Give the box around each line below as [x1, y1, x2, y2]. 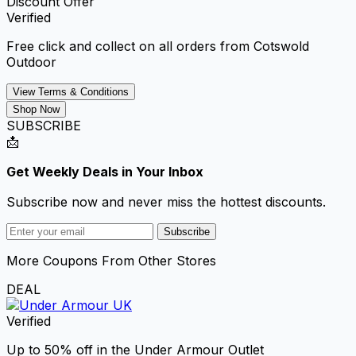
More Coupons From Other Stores [6, 252, 216, 269]
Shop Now [13, 103, 60, 115]
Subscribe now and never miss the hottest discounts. [6, 193, 326, 210]
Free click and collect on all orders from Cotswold [6, 37, 309, 54]
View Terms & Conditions [13, 85, 129, 98]
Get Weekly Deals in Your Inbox [6, 163, 203, 180]
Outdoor [6, 53, 56, 70]
